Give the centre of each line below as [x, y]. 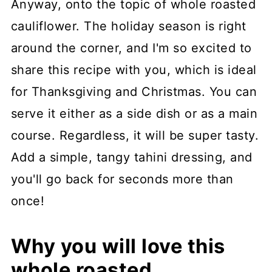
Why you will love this [118, 246]
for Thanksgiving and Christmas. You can [134, 92]
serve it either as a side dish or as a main [134, 114]
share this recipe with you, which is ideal [134, 70]
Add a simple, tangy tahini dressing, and [131, 158]
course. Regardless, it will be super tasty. [135, 136]
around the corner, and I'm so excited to [131, 48]
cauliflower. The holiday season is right [128, 26]
